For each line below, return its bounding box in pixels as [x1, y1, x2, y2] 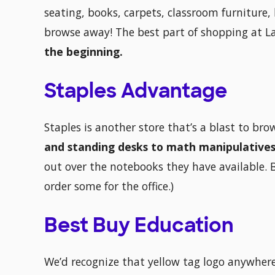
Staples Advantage [44, 83, 227, 103]
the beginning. [44, 44, 123, 60]
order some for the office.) [44, 179, 174, 194]
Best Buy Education [44, 217, 234, 238]
